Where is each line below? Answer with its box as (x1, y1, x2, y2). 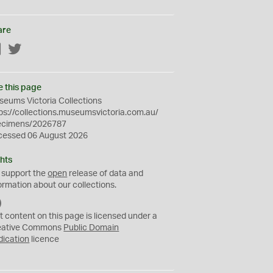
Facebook (2, 46, 41, 54)
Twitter (22, 46, 49, 54)
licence (29, 235, 60, 244)
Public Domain (63, 224, 119, 232)
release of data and (67, 169, 144, 178)
